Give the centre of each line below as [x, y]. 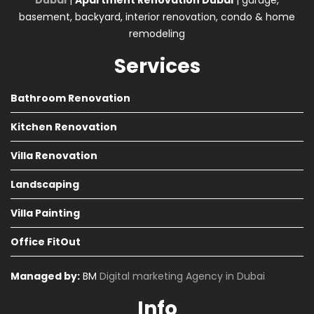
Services [157, 67]
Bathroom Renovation [70, 98]
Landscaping [45, 185]
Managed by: [45, 277]
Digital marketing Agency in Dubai [182, 277]
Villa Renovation [54, 156]
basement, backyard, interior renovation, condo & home [157, 17]
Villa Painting [45, 213]
